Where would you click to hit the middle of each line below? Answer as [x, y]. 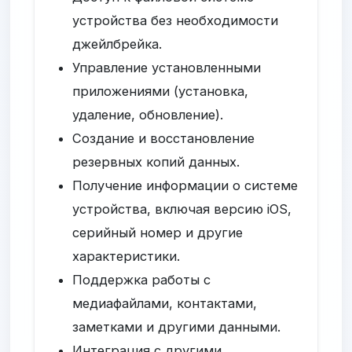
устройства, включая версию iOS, [182, 209]
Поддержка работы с [142, 279]
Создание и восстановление [164, 138]
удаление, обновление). [148, 114]
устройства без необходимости [176, 20]
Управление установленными [167, 67]
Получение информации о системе [185, 185]
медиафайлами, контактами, [165, 303]
